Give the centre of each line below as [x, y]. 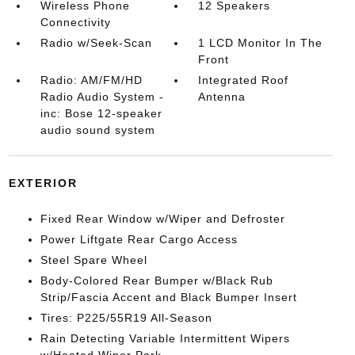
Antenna [222, 97]
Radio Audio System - [102, 97]
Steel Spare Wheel [94, 260]
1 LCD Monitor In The [261, 43]
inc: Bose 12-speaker [101, 113]
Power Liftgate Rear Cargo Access [139, 239]
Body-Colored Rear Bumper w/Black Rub [157, 281]
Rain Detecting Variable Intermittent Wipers [165, 338]
